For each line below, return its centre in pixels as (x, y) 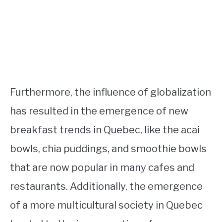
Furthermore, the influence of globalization (111, 92)
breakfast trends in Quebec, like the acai (105, 130)
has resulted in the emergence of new (99, 111)
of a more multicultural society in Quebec (106, 205)
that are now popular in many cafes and (102, 168)
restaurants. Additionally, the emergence (106, 187)
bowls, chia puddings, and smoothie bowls (108, 149)
